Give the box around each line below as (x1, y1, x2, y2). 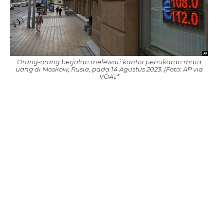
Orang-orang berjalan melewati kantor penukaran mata (17, 58, 201, 66)
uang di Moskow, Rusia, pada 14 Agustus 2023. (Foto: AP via (15, 65, 203, 73)
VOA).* (99, 73, 119, 81)
